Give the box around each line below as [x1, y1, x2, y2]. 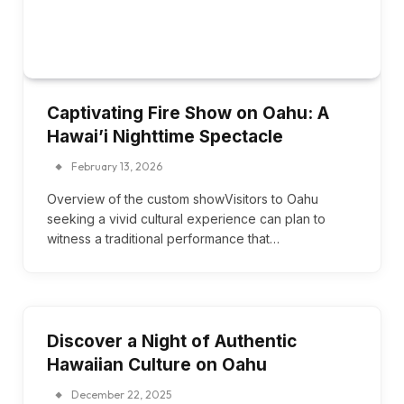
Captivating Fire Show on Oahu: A [47, 102, 329, 124]
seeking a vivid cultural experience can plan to [47, 210, 326, 226]
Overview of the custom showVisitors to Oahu [47, 190, 318, 207]
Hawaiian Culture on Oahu [47, 353, 267, 375]
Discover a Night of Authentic [47, 330, 297, 352]
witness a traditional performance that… [47, 230, 280, 246]
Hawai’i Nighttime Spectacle [47, 125, 283, 147]
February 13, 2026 [71, 159, 162, 173]
